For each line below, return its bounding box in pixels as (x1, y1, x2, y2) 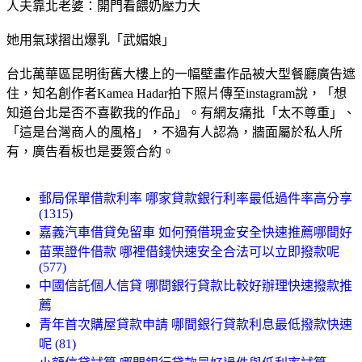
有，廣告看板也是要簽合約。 (6, 144, 175, 158)
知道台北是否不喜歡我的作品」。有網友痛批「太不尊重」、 (6, 105, 356, 120)
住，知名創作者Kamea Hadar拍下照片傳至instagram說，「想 (6, 86, 347, 100)
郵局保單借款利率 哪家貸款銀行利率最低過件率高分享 (39, 191, 352, 205)
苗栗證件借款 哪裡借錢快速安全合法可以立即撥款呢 (39, 244, 339, 259)
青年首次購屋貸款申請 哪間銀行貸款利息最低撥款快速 (39, 317, 352, 331)
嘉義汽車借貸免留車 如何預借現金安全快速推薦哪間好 (39, 225, 352, 239)
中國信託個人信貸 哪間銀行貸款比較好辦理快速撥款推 (39, 278, 352, 293)
